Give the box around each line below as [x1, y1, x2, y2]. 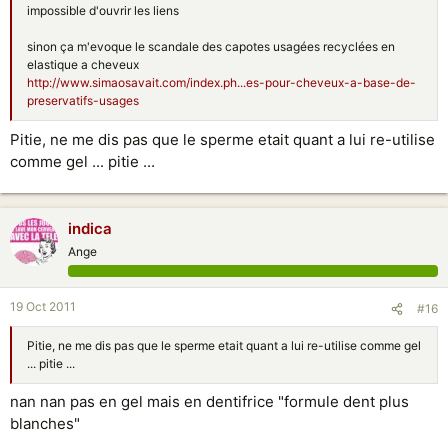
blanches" [10, 414, 80, 433]
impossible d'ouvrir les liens [27, 3, 179, 18]
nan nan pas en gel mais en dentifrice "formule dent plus [10, 392, 409, 411]
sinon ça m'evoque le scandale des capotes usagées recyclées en [27, 39, 395, 54]
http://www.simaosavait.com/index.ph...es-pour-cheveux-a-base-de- [27, 75, 416, 90]
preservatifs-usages [27, 93, 139, 108]
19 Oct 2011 [10, 298, 76, 314]
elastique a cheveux [27, 57, 139, 72]
